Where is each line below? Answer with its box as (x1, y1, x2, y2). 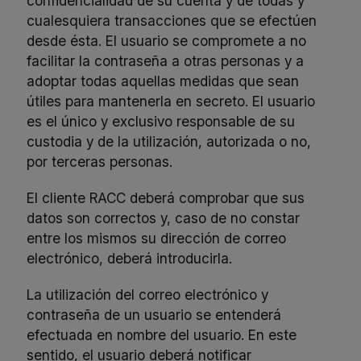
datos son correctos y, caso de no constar (27, 209, 301, 226)
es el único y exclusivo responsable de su (27, 112, 296, 130)
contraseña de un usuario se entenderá (27, 305, 282, 323)
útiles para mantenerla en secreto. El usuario (27, 92, 316, 110)
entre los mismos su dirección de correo (27, 229, 287, 247)
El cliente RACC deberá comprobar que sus (27, 189, 305, 206)
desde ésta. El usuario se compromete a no (27, 31, 307, 49)
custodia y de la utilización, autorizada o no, (27, 132, 312, 150)
